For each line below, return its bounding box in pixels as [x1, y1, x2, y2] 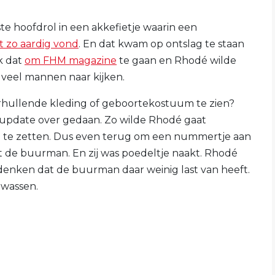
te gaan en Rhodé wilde [117, 54, 236, 66]
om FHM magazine [25, 54, 117, 66]
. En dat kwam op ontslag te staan [79, 37, 244, 50]
